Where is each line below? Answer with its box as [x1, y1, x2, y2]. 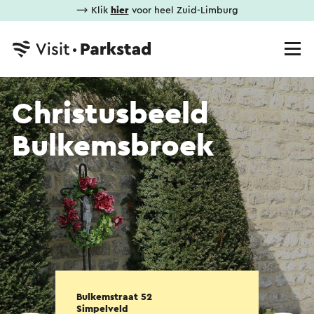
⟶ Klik [76, 6, 111, 15]
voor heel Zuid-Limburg [128, 6, 238, 15]
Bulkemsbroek [12, 132, 214, 161]
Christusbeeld [12, 100, 209, 129]
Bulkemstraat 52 [76, 292, 152, 302]
